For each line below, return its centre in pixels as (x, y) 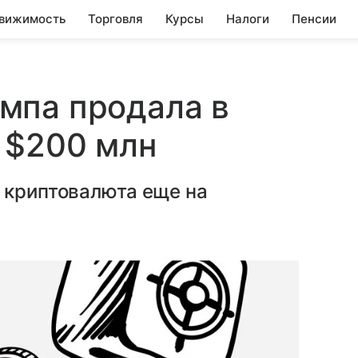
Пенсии (314, 19)
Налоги (248, 19)
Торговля (115, 19)
